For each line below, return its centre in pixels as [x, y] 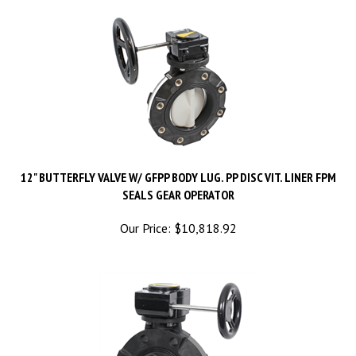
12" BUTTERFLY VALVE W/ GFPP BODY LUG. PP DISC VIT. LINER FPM [178, 162]
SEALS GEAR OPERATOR [178, 180]
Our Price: [145, 213]
